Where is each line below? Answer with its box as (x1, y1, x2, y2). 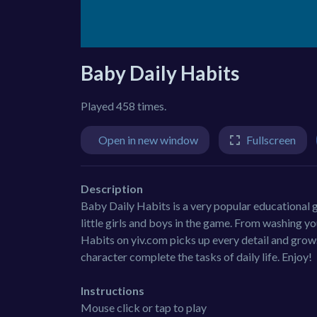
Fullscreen (246, 133, 296, 146)
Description (81, 181, 143, 195)
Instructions (81, 283, 144, 297)
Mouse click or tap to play (81, 300, 207, 314)
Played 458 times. (81, 99, 166, 113)
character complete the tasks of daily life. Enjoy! (81, 249, 312, 263)
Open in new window (98, 133, 198, 146)
